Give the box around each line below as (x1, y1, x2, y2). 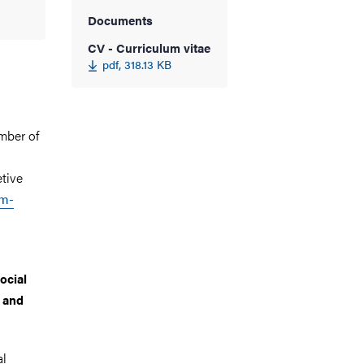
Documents (88, 11, 153, 28)
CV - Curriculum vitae (88, 38, 210, 56)
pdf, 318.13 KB (102, 55, 171, 72)
